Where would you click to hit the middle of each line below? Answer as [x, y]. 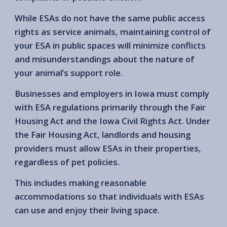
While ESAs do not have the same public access [110, 18]
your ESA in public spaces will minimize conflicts [110, 45]
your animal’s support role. [69, 72]
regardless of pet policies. [67, 162]
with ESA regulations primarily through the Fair [110, 107]
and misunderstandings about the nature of [105, 59]
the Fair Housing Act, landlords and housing [103, 134]
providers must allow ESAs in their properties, [108, 148]
